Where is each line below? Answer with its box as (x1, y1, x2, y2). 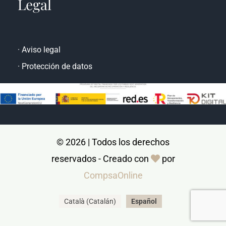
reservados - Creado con (51, 173, 151, 184)
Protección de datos (21, 81, 92, 91)
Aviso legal (21, 65, 61, 75)
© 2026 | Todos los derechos (56, 156, 169, 167)
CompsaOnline (83, 190, 143, 201)
